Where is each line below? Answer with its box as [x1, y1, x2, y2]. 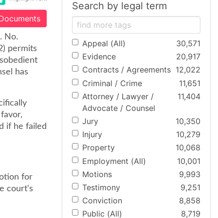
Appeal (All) [82, 38, 126, 48]
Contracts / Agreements [82, 65, 171, 75]
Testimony [82, 182, 120, 192]
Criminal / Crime [82, 78, 142, 88]
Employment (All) [82, 156, 146, 166]
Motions [82, 169, 112, 179]
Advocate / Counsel [82, 103, 155, 113]
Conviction [82, 196, 122, 206]
